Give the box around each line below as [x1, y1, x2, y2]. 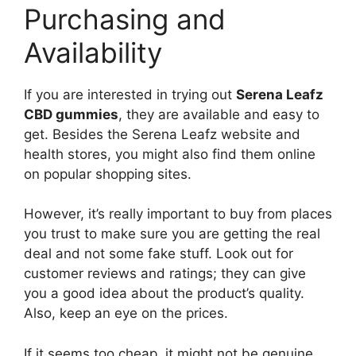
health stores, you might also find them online [24, 145, 315, 162]
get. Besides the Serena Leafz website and [24, 126, 300, 142]
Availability [24, 35, 162, 69]
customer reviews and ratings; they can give [24, 265, 306, 281]
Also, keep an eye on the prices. [24, 305, 228, 321]
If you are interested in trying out [24, 86, 236, 103]
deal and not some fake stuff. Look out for [24, 246, 293, 261]
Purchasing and [24, 2, 226, 36]
